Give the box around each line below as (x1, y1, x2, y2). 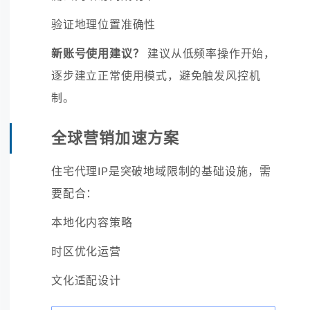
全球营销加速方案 (51, 130, 179, 146)
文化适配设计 (51, 275, 121, 286)
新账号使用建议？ (51, 48, 145, 60)
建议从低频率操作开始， (144, 48, 276, 60)
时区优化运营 (51, 246, 121, 257)
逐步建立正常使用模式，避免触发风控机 (51, 70, 261, 82)
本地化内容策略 (51, 217, 133, 228)
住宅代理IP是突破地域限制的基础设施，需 (51, 165, 272, 177)
